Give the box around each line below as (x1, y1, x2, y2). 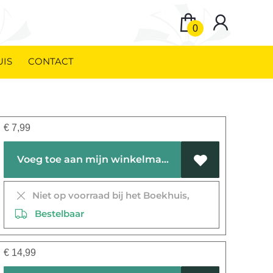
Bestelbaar (27, 208, 85, 219)
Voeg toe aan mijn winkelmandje (161, 154, 169, 165)
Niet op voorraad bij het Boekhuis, (27, 190, 190, 201)
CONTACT (28, 55, 74, 67)
